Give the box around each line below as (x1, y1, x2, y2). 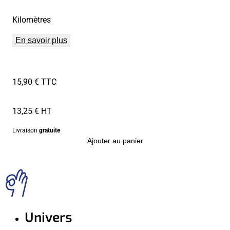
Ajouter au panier (87, 137, 143, 145)
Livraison (12, 126, 39, 135)
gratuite (39, 126, 60, 135)
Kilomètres (12, 14, 51, 25)
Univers (25, 207, 72, 226)
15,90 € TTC (12, 76, 56, 87)
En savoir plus (15, 36, 67, 45)
